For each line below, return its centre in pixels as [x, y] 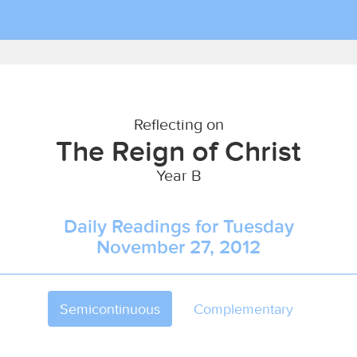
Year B [178, 175]
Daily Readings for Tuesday [178, 226]
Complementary [243, 309]
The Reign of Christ [178, 151]
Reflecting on [178, 124]
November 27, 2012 [178, 247]
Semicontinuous [110, 309]
